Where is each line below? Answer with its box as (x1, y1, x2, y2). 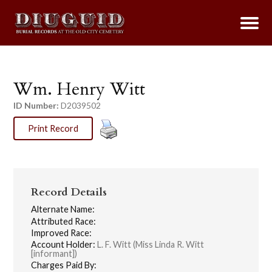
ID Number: (13, 100, 59, 111)
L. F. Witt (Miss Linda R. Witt (95, 239, 205, 250)
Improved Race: (31, 227, 92, 238)
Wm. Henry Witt (13, 76, 146, 101)
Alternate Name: (31, 204, 95, 215)
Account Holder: (31, 239, 96, 250)
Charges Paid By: (31, 260, 97, 271)
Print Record (28, 123, 78, 134)
